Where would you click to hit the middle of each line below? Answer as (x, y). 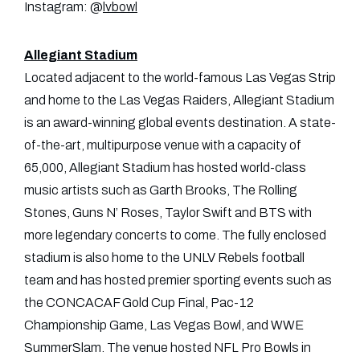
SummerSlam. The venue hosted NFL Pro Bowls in (168, 348)
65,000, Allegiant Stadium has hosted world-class (165, 168)
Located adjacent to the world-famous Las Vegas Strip (180, 78)
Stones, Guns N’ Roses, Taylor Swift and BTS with (168, 213)
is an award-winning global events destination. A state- (180, 123)
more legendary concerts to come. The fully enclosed (175, 235)
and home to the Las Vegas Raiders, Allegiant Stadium (179, 100)
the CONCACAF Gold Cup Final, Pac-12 (139, 303)
